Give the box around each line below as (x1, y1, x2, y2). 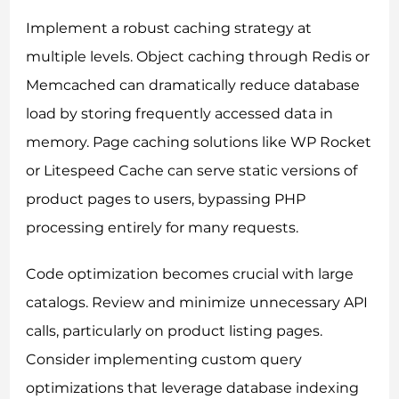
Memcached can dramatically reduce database (26, 77, 361, 94)
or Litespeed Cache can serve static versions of (26, 162, 358, 180)
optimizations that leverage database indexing (26, 379, 360, 397)
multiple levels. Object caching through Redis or (26, 48, 370, 66)
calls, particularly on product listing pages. (26, 322, 323, 340)
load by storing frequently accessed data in (26, 105, 334, 123)
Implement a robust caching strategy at (26, 20, 313, 37)
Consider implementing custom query (26, 351, 303, 369)
